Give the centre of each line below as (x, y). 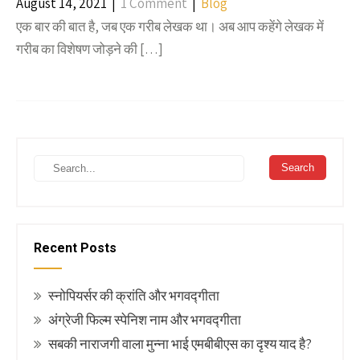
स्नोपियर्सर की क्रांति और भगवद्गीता (134, 296)
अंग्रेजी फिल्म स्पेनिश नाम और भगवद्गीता (145, 320)
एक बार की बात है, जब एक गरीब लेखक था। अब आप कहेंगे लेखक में (170, 27)
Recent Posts (75, 248)
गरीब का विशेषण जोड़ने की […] (90, 49)
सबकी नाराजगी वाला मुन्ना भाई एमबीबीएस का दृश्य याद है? (180, 344)
